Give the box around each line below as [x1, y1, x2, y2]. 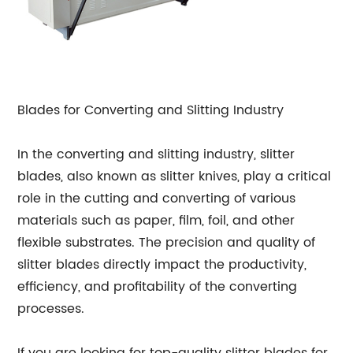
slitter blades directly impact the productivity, [17, 255, 307, 275]
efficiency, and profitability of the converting [17, 277, 298, 297]
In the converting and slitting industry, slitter [17, 144, 295, 165]
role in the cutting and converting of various [17, 188, 296, 209]
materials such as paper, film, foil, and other [17, 210, 295, 231]
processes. [17, 299, 85, 319]
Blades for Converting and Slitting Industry [17, 100, 284, 121]
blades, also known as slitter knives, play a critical [17, 166, 332, 187]
